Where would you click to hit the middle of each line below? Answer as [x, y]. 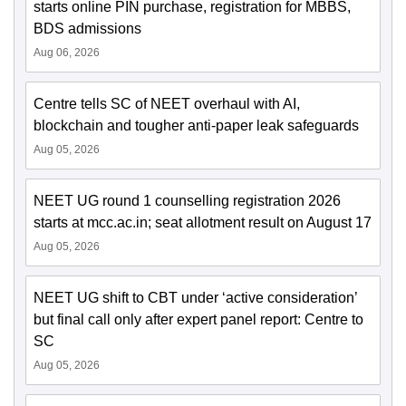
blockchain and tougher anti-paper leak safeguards [196, 126]
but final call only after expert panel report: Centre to [198, 319]
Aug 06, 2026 [67, 53]
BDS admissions [87, 29]
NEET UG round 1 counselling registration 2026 [187, 201]
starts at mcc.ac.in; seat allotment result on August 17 [203, 222]
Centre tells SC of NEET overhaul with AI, [167, 104]
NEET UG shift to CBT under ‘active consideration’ [195, 298]
